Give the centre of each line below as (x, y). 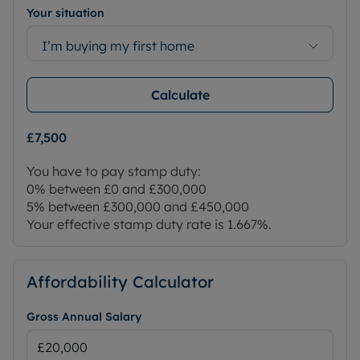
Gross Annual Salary (84, 317)
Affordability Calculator (120, 282)
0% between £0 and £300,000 (117, 189)
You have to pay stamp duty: (114, 172)
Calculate (180, 95)
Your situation (65, 13)
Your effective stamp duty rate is (127, 225)
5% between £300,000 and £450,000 (138, 207)
